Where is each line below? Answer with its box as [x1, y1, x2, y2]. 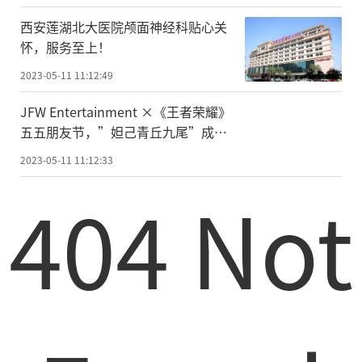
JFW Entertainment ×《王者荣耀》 [20, 101, 231, 121]
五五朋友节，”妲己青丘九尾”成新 [20, 121, 227, 141]
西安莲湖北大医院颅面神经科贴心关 [20, 16, 227, 36]
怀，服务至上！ [20, 36, 111, 57]
